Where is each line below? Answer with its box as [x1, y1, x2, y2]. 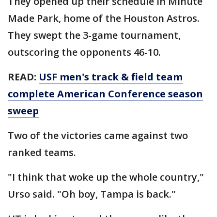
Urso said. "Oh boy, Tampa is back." [8, 187, 176, 201]
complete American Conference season [8, 87, 203, 100]
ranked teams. [8, 145, 76, 159]
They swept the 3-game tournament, [8, 28, 181, 42]
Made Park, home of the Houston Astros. [8, 11, 200, 25]
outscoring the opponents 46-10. [8, 45, 161, 59]
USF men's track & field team [39, 70, 183, 83]
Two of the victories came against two [8, 128, 188, 142]
